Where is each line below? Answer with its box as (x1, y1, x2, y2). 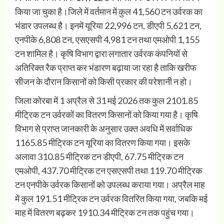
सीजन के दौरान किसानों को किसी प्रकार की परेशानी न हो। (15, 76, 192, 87)
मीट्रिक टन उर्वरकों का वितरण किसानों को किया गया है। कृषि (15, 109, 198, 120)
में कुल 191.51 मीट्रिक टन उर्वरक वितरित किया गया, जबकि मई (15, 193, 207, 204)
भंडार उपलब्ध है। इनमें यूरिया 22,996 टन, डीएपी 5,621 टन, (15, 20, 201, 31)
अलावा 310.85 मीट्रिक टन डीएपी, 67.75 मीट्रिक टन (15, 151, 183, 162)
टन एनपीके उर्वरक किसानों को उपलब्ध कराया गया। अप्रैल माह (15, 179, 205, 190)
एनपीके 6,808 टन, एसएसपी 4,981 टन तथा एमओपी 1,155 (15, 34, 199, 45)
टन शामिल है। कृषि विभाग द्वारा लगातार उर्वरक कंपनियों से (15, 48, 187, 59)
